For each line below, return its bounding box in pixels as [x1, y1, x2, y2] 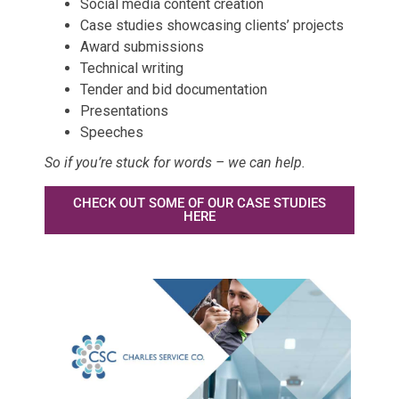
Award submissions [80, 37, 204, 55]
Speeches [80, 123, 143, 141]
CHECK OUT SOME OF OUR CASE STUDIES [73, 195, 326, 212]
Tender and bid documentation [80, 80, 267, 98]
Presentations [80, 102, 168, 119]
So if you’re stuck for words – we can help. [45, 153, 305, 171]
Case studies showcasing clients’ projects [80, 16, 344, 34]
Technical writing [80, 59, 183, 77]
